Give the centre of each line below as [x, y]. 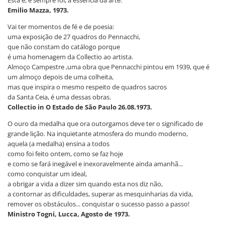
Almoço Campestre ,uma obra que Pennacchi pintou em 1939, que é [108, 67]
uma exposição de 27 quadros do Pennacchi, [74, 36]
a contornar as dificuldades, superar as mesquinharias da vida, [100, 194]
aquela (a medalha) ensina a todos [59, 143]
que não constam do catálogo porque [64, 46]
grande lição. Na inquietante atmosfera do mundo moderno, [98, 133]
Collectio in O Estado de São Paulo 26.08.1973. [80, 107]
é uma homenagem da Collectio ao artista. [70, 57]
